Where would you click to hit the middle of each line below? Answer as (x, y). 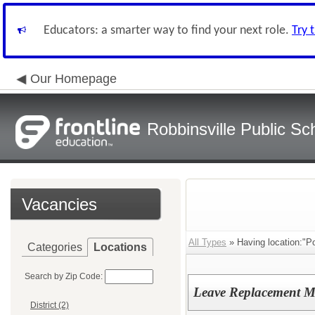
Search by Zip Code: (64, 276)
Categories (55, 247)
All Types (207, 242)
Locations (120, 247)
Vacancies (59, 204)
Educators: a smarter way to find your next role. (168, 31)
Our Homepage (73, 79)
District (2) (50, 306)
